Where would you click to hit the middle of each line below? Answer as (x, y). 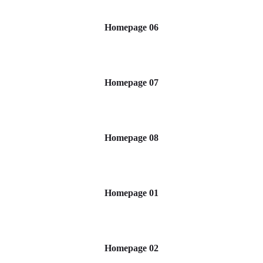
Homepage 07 (131, 82)
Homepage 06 (131, 27)
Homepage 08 (131, 138)
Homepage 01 (131, 193)
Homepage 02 (131, 248)
